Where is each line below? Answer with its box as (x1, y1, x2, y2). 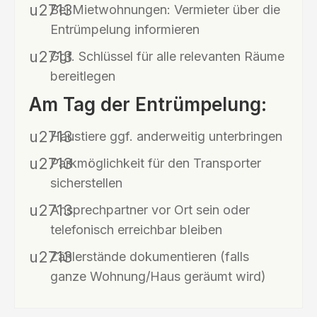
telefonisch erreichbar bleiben (50, 221, 222, 237)
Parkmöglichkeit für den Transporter (50, 155, 261, 171)
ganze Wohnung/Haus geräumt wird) (50, 268, 266, 284)
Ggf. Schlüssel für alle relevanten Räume (50, 48, 284, 64)
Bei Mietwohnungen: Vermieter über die (50, 1, 280, 17)
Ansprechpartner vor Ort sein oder (50, 202, 250, 217)
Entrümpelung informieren (50, 21, 200, 37)
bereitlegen (50, 68, 115, 83)
